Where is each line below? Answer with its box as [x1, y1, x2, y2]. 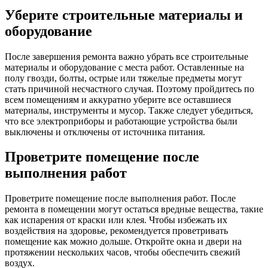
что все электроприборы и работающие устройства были [5, 115, 237, 126]
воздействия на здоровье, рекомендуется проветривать [5, 226, 228, 236]
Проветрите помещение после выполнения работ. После [5, 193, 236, 204]
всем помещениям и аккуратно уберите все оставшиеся [5, 94, 231, 105]
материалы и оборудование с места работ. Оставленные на [5, 62, 244, 72]
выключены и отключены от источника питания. [5, 126, 205, 137]
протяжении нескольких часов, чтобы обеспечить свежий [5, 247, 240, 258]
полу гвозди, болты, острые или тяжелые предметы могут [5, 72, 242, 83]
